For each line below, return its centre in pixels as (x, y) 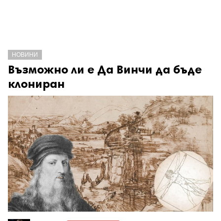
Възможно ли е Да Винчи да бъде (105, 69)
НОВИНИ (25, 55)
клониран (36, 84)
